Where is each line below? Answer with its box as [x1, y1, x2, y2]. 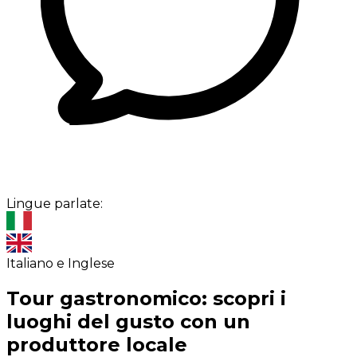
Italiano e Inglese [6, 256, 115, 272]
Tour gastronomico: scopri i [6, 287, 286, 311]
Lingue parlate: [6, 196, 103, 212]
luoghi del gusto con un [6, 310, 250, 334]
